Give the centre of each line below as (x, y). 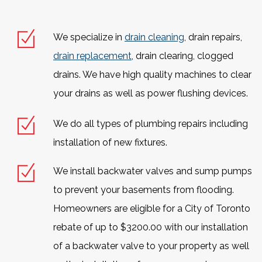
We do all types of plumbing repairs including (151, 124)
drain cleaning (154, 37)
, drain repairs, (213, 37)
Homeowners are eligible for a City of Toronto (152, 209)
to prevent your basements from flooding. (144, 190)
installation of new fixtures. (110, 143)
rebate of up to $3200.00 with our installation (151, 227)
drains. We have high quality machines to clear (152, 75)
